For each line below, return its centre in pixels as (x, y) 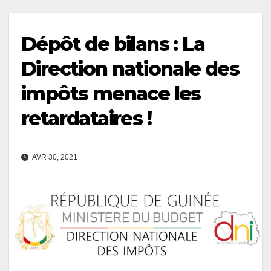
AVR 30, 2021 (54, 157)
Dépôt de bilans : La (113, 44)
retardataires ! (86, 118)
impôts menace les (111, 93)
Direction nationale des (130, 68)
